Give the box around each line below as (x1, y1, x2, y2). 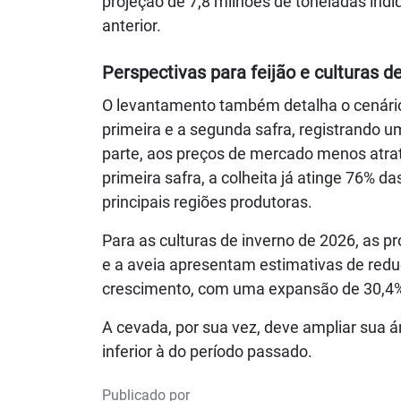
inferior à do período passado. (102, 341, 312, 361)
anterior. (102, 15, 161, 35)
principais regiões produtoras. (102, 192, 312, 211)
